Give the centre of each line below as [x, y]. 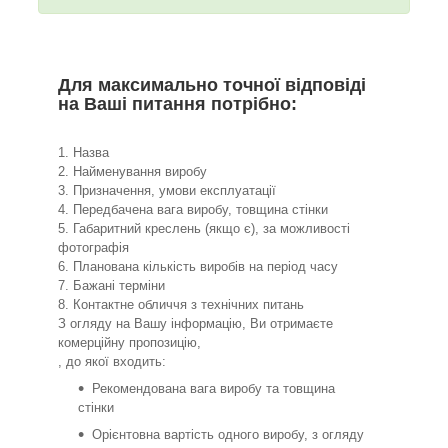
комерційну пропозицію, [129, 343]
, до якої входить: [112, 362]
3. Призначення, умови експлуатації [167, 191]
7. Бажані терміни [111, 286]
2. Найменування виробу [132, 172]
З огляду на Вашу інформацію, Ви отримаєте [195, 324]
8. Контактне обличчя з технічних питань [181, 305]
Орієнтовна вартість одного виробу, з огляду [228, 435]
